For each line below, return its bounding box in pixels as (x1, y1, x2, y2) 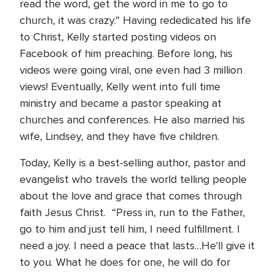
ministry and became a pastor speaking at (20, 96, 222, 110)
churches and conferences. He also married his (20, 113, 245, 126)
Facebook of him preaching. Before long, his (20, 47, 233, 60)
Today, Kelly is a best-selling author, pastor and (20, 156, 246, 169)
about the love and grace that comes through (20, 189, 242, 203)
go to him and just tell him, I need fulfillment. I (20, 222, 240, 236)
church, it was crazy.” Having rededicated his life (20, 14, 251, 27)
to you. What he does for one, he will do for (20, 255, 230, 269)
